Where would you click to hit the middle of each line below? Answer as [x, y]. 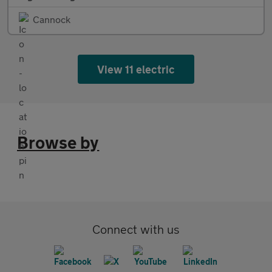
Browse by [58, 142]
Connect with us [136, 229]
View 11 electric [136, 69]
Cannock [52, 19]
